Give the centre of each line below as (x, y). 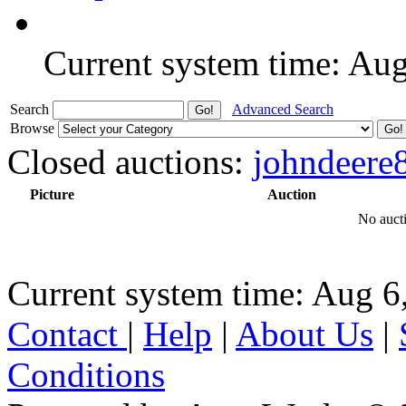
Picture (52, 194)
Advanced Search (283, 109)
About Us (304, 333)
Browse (34, 128)
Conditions (86, 374)
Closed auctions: (130, 161)
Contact (67, 333)
